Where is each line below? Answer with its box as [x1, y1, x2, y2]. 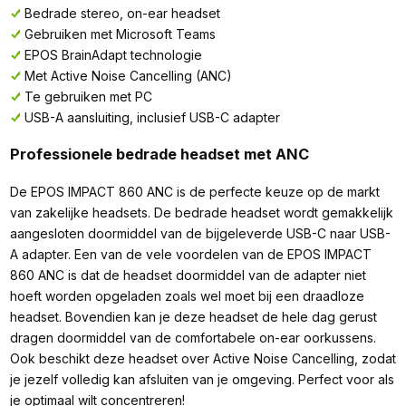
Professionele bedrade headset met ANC [9, 145, 309, 163]
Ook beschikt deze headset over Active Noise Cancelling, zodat [9, 351, 396, 367]
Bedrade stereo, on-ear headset [24, 5, 220, 21]
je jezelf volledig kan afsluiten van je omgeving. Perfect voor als [9, 372, 394, 388]
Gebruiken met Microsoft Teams [24, 25, 216, 42]
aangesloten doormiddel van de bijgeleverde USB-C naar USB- [9, 226, 391, 242]
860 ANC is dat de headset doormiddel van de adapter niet [9, 267, 366, 284]
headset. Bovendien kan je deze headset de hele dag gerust [9, 309, 377, 325]
